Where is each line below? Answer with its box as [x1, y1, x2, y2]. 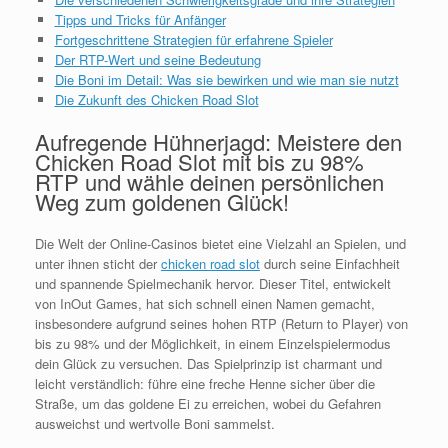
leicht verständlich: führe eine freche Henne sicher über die [35, 374, 375, 394]
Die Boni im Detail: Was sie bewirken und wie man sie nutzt [54, 69, 399, 89]
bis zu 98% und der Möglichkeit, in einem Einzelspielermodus [35, 334, 391, 354]
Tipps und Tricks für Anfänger [54, 9, 226, 29]
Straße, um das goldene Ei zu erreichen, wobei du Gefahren [35, 394, 381, 414]
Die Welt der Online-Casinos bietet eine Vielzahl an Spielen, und [35, 234, 406, 254]
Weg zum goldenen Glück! [35, 186, 289, 218]
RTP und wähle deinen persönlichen [35, 166, 384, 198]
